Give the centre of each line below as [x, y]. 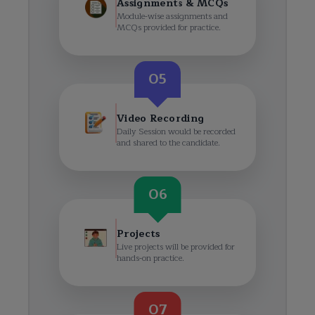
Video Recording [161, 119]
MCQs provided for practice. [169, 28]
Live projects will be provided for [176, 247]
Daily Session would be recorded [176, 132]
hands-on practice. [150, 258]
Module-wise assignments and [172, 17]
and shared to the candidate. [168, 143]
